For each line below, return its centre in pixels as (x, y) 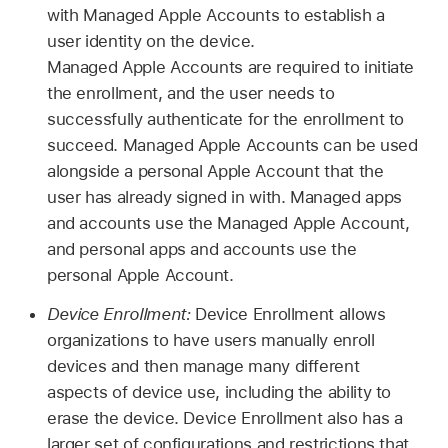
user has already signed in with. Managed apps (224, 196)
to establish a (332, 14)
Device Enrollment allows (290, 313)
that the (351, 170)
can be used (368, 144)
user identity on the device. (150, 40)
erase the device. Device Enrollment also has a (224, 417)
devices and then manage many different (203, 365)
